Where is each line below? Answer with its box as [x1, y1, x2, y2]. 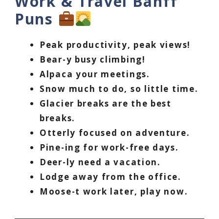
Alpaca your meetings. [40, 68, 150, 80]
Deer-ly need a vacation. [40, 156, 161, 168]
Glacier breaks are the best [40, 98, 172, 109]
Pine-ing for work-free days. [40, 142, 179, 153]
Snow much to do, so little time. [40, 83, 198, 95]
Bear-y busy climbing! [40, 54, 146, 66]
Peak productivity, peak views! [40, 39, 191, 51]
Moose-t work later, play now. [40, 186, 188, 197]
